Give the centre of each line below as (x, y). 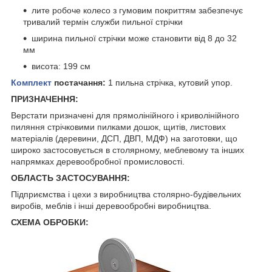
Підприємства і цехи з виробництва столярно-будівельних (126, 194)
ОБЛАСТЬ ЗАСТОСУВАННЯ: (70, 178)
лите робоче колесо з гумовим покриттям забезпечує (137, 10)
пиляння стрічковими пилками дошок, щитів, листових (118, 127)
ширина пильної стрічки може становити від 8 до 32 (134, 38)
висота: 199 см (61, 66)
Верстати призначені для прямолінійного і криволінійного (125, 115)
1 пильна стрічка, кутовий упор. (169, 82)
